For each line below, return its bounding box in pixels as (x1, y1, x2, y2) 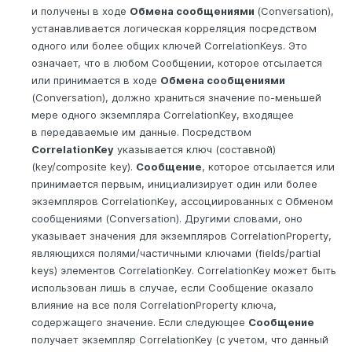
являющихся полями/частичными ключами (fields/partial (31, 247, 321, 260)
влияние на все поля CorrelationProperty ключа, (31, 299, 277, 312)
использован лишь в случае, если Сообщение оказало (31, 281, 313, 295)
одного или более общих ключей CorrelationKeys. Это (31, 39, 307, 53)
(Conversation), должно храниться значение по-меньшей (31, 91, 321, 104)
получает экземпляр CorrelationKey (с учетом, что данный (31, 333, 328, 346)
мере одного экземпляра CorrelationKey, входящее (31, 108, 294, 122)
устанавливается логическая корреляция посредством (31, 22, 317, 35)
